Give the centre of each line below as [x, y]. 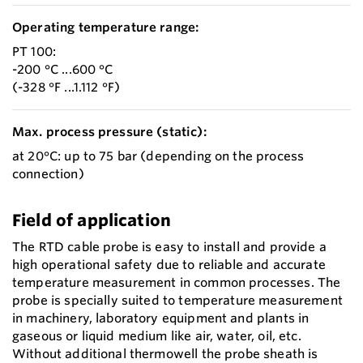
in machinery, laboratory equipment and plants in [161, 318]
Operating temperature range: [106, 27]
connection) [48, 173]
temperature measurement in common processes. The [177, 282]
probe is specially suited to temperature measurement [177, 300]
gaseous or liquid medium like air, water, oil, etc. [157, 335]
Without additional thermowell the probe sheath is [165, 353]
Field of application [92, 220]
